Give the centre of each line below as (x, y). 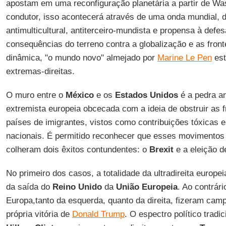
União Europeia (147, 187)
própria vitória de (39, 214)
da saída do (29, 187)
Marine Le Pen (184, 58)
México (79, 95)
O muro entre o (36, 95)
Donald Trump (98, 214)
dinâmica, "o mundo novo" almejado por (81, 58)
